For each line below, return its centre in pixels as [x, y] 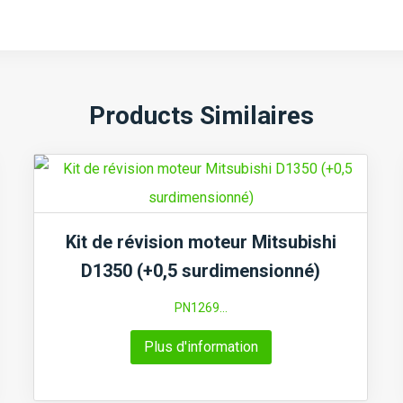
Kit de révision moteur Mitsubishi [201, 242]
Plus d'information [201, 347]
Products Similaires [201, 116]
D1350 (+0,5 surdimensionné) [201, 271]
